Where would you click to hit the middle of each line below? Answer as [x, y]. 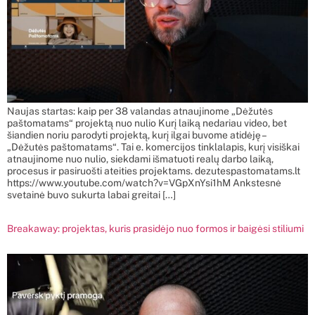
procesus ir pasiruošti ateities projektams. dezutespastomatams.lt [154, 171]
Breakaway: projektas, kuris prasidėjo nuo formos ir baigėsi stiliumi [155, 228]
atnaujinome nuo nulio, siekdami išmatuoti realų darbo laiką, [140, 159]
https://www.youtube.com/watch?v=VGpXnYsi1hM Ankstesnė [144, 183]
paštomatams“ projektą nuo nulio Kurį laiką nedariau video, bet [147, 123]
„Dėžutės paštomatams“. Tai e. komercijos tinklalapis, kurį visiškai [153, 147]
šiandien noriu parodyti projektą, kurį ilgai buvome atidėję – [136, 135]
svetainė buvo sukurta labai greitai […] [91, 195]
